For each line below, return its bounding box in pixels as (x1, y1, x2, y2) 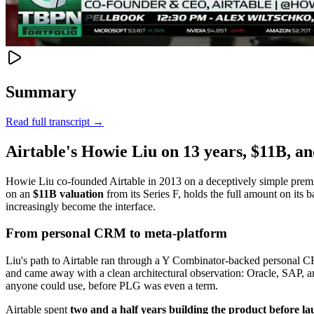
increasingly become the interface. (6, 200, 156, 212)
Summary (6, 82, 76, 101)
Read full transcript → (6, 115, 104, 128)
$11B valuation (33, 187, 104, 200)
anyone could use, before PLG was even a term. (6, 280, 218, 292)
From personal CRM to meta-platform (6, 226, 227, 241)
